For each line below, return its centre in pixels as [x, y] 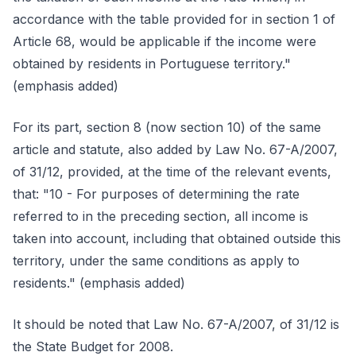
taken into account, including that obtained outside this [177, 238]
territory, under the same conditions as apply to [156, 261]
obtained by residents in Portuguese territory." [152, 64]
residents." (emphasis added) [99, 283]
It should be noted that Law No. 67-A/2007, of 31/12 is [176, 324]
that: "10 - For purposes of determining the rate [156, 194]
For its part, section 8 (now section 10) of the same [167, 127]
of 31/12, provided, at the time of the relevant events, [172, 172]
